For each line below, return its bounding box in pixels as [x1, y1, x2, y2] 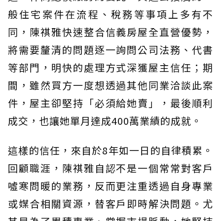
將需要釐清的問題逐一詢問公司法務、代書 [8, 42, 213, 57]
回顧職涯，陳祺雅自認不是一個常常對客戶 [8, 161, 213, 176]
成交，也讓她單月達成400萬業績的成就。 [8, 113, 202, 128]
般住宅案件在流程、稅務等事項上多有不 [8, 7, 213, 22]
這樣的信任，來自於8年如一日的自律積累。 [8, 143, 213, 158]
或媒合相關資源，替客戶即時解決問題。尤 [8, 196, 213, 211]
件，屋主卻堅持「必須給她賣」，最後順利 [8, 96, 213, 110]
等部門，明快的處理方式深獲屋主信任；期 [8, 60, 213, 75]
